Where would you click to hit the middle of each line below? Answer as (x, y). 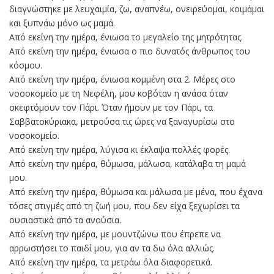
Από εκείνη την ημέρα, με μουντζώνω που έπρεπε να (115, 234)
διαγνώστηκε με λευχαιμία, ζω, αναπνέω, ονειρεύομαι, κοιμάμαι (137, 9)
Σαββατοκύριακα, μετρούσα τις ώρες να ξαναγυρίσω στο (122, 122)
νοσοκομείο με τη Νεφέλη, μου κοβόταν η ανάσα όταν (119, 94)
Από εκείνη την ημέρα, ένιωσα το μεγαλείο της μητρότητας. (126, 37)
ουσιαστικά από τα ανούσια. (65, 220)
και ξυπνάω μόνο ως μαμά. (62, 23)
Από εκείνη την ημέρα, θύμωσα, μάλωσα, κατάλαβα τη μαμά (128, 164)
